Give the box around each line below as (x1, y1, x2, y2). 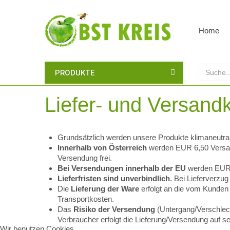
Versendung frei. (57, 154, 112, 162)
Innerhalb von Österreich (57, 143, 147, 152)
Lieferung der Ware (71, 184, 139, 193)
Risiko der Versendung (73, 205, 155, 214)
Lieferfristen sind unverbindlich (57, 174, 170, 183)
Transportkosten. (57, 195, 114, 203)
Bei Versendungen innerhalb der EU (57, 164, 186, 172)
